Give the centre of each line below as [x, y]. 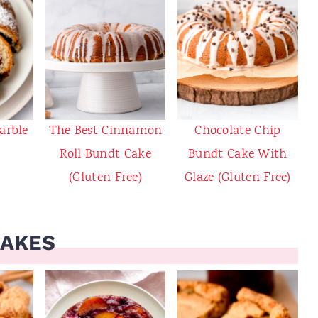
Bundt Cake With [238, 155]
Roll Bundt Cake [105, 155]
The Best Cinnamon [105, 132]
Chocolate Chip [238, 132]
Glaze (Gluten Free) [238, 179]
